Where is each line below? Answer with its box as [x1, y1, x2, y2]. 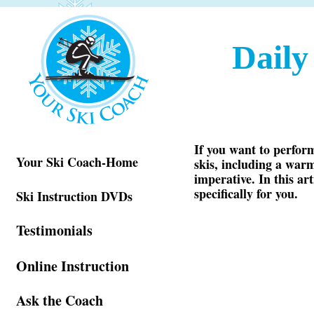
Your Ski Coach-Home [16, 153, 138, 171]
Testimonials [16, 220, 93, 240]
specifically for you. [194, 184, 298, 203]
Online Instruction [16, 256, 129, 276]
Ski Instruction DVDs [16, 187, 132, 205]
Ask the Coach [16, 290, 103, 310]
